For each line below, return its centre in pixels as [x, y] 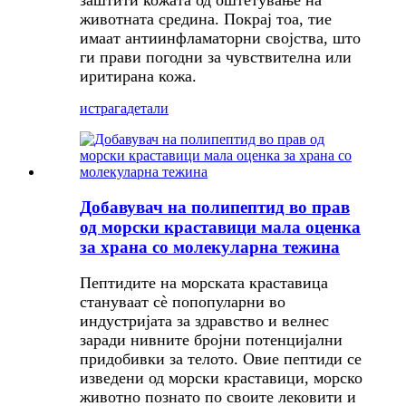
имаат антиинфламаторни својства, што [220, 39]
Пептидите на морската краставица [204, 283]
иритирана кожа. [138, 77]
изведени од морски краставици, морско [221, 378]
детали [148, 109]
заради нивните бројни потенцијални [211, 340]
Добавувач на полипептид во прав [215, 207]
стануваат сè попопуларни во [183, 302]
